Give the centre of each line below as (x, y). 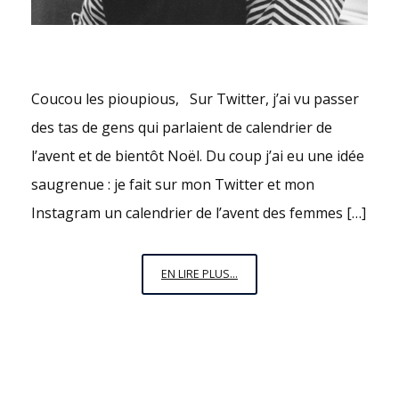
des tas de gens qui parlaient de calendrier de (182, 127)
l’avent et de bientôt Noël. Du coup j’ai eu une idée (198, 155)
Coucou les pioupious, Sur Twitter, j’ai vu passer (195, 98)
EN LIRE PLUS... (199, 273)
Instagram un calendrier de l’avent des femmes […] (199, 212)
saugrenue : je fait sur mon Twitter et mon (173, 184)
